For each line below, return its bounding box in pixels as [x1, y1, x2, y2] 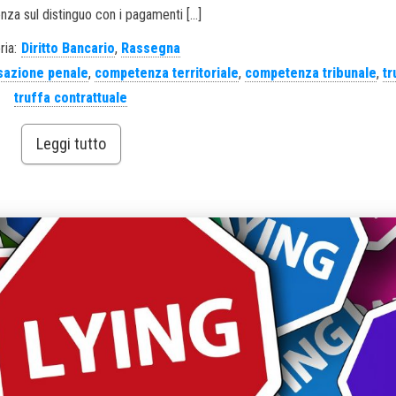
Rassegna [121, 40, 181, 57]
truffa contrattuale [14, 89, 128, 107]
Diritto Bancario [21, 40, 116, 57]
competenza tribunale [244, 65, 377, 82]
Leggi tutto [35, 134, 106, 154]
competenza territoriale [94, 65, 239, 82]
